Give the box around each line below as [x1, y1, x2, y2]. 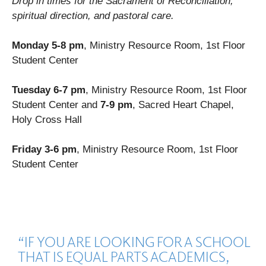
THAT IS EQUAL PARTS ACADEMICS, [18, 248, 229, 265]
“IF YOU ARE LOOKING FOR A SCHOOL [18, 233, 251, 250]
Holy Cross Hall [12, 114, 82, 125]
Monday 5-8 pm [12, 40, 84, 51]
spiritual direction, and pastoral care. [12, 10, 174, 21]
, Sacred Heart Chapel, [132, 99, 234, 110]
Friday [12, 144, 42, 155]
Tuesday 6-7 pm [12, 84, 85, 96]
